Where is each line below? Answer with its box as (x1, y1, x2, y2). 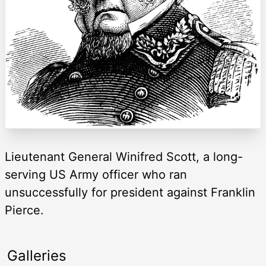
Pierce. (5, 203, 44, 218)
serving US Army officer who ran (5, 167, 187, 182)
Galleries (7, 247, 66, 265)
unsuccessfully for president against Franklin (5, 185, 255, 200)
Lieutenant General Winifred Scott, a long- (5, 150, 243, 164)
